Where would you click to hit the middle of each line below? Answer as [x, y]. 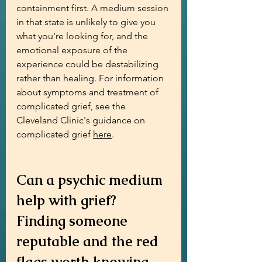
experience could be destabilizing [89, 64]
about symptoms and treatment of [89, 92]
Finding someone [74, 221]
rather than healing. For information [91, 78]
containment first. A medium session [94, 8]
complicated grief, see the [72, 106]
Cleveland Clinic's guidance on [82, 120]
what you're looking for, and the [83, 36]
